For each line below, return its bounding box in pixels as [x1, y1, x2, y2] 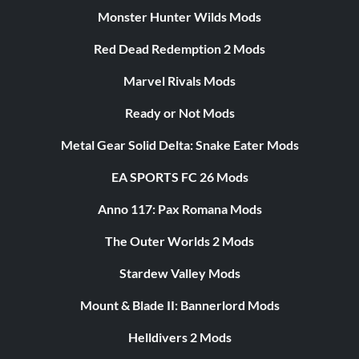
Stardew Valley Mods [119, 265, 240, 281]
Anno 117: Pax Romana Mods [97, 201, 262, 217]
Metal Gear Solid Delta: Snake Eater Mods [60, 137, 299, 153]
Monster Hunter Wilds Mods [98, 9, 261, 25]
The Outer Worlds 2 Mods [105, 233, 254, 249]
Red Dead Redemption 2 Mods [94, 41, 265, 57]
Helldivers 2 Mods [127, 329, 232, 345]
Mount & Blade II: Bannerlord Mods [79, 297, 280, 313]
